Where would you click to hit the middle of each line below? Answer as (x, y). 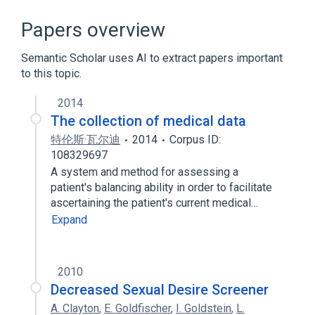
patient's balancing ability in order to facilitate (161, 187)
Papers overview (93, 30)
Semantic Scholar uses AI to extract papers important (152, 58)
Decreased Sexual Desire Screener (160, 290)
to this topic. (51, 73)
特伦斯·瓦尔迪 (85, 140)
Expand (69, 220)
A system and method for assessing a (144, 172)
